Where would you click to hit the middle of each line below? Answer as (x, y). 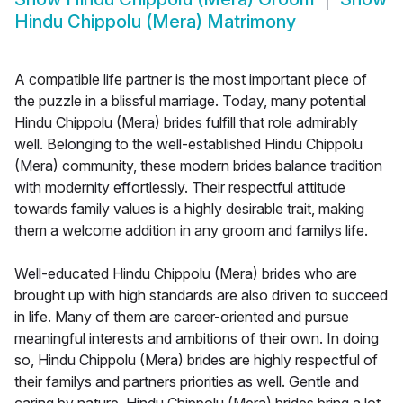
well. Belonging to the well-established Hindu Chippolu (188, 144)
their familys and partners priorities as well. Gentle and (187, 382)
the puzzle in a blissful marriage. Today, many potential (190, 101)
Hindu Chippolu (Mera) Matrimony (155, 22)
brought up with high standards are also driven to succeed (201, 296)
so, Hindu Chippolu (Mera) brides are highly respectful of (196, 360)
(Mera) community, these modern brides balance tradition (198, 166)
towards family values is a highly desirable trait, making (189, 209)
